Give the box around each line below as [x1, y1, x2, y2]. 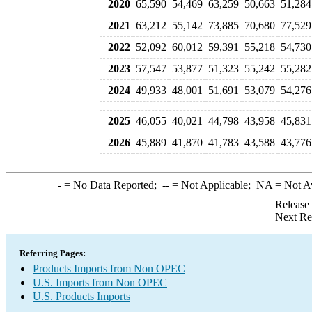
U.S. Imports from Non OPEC [33, 276, 167, 288]
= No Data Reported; [61, 179, 162, 191]
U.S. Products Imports [33, 290, 130, 302]
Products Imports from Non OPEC [33, 263, 185, 274]
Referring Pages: [19, 248, 86, 258]
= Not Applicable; [169, 179, 256, 191]
